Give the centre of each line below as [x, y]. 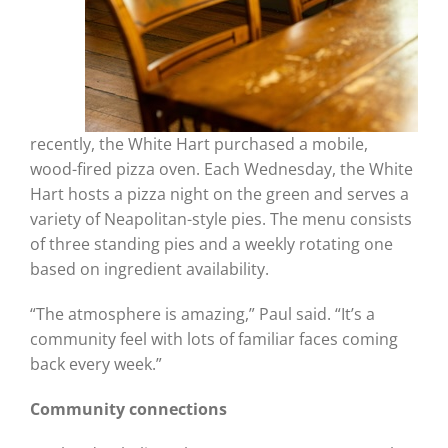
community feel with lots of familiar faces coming [213, 338]
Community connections [128, 408]
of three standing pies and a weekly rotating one [211, 243]
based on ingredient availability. [149, 268]
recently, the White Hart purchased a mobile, [198, 143]
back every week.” [95, 363]
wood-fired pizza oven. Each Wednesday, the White [221, 168]
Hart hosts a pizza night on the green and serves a [219, 193]
